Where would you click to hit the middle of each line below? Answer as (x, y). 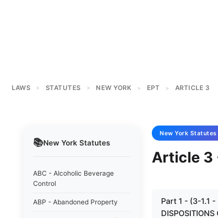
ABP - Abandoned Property (75, 202)
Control (45, 183)
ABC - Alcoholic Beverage (73, 173)
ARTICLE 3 (192, 88)
